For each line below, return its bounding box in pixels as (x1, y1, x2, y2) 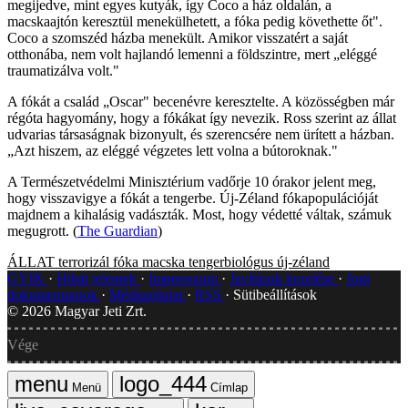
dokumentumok (7, 286, 101, 302)
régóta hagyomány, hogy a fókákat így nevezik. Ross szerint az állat (7, 109, 396, 126)
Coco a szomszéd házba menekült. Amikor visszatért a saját (7, 29, 348, 46)
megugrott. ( (7, 222, 77, 239)
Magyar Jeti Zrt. (51, 302, 147, 319)
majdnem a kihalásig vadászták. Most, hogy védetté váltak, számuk (7, 206, 392, 222)
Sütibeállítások (233, 286, 317, 302)
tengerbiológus (189, 253, 273, 270)
